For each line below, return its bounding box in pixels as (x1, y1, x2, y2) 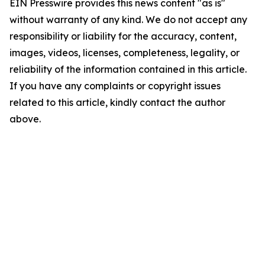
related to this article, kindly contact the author (9, 96, 225, 108)
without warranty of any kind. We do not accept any (9, 14, 247, 25)
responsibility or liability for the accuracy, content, (9, 30, 237, 42)
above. (9, 113, 41, 125)
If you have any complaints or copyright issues (9, 80, 221, 92)
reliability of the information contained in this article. (9, 63, 247, 75)
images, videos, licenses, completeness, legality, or (9, 47, 240, 59)
